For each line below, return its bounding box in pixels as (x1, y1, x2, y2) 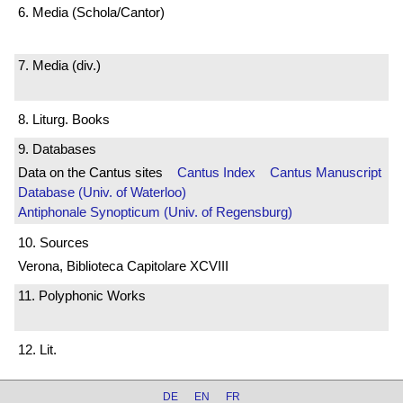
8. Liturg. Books (18, 111, 110, 127)
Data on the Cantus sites (18, 165, 177, 181)
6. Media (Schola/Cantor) (18, 4, 165, 20)
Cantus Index (177, 165, 255, 181)
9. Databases (18, 141, 96, 157)
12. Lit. (18, 341, 57, 357)
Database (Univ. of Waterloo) (18, 184, 186, 201)
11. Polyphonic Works (18, 288, 146, 304)
